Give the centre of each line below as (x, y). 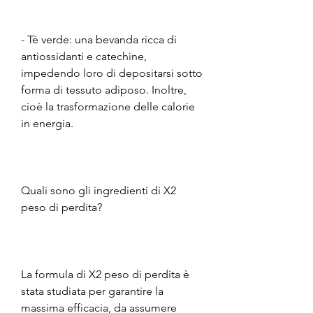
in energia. (47, 123)
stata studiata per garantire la (92, 291)
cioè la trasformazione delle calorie (108, 106)
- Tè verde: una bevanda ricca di (99, 39)
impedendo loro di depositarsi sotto (112, 73)
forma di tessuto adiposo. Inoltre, (104, 89)
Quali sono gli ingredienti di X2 (99, 190)
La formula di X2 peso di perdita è (105, 274)
